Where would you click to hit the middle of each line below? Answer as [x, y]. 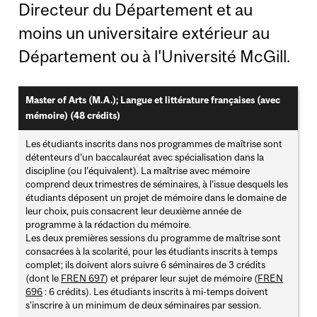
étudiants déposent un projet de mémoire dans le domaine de [156, 198]
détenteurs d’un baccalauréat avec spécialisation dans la [145, 157]
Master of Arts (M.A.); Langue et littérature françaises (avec [153, 100]
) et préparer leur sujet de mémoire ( [181, 278]
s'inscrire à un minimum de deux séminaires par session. [144, 305]
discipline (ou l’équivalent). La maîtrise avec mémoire [138, 171]
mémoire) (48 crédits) [73, 116]
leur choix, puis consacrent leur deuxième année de [134, 211]
